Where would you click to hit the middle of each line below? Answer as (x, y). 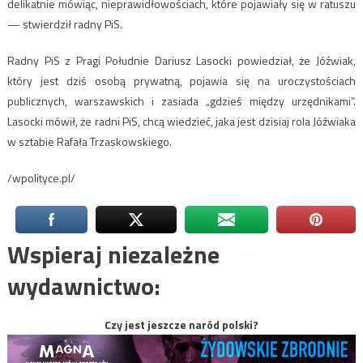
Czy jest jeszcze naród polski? (181, 325)
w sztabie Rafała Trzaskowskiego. (89, 142)
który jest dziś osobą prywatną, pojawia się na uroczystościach (181, 81)
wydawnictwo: (83, 286)
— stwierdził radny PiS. (64, 24)
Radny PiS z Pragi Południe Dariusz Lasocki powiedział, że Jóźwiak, (181, 61)
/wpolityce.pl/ (41, 178)
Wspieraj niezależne (113, 255)
